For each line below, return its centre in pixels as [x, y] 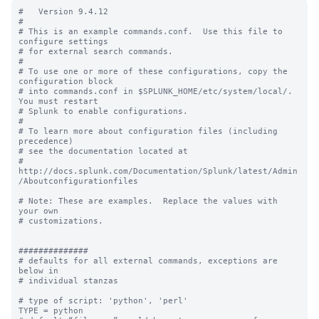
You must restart [58, 101]
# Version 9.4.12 [63, 11]
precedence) [48, 141]
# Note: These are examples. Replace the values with [148, 201]
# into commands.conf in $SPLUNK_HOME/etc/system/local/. [156, 91]
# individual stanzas [68, 281]
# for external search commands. [96, 51]
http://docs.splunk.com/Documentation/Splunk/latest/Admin [158, 171]
